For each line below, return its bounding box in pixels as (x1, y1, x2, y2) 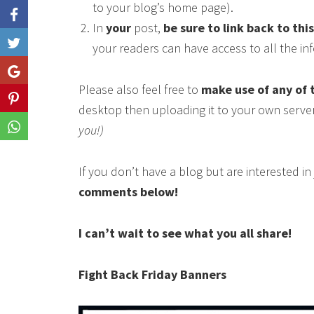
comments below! (78, 184, 178, 200)
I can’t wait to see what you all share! (78, 225, 292, 242)
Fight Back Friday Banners (78, 266, 226, 283)
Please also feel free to (78, 81, 201, 98)
